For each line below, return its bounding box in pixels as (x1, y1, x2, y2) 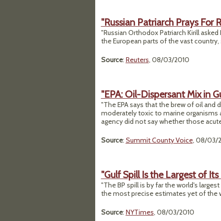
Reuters (125, 55, 149, 64)
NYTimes (125, 208, 154, 217)
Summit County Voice (125, 136, 193, 145)
